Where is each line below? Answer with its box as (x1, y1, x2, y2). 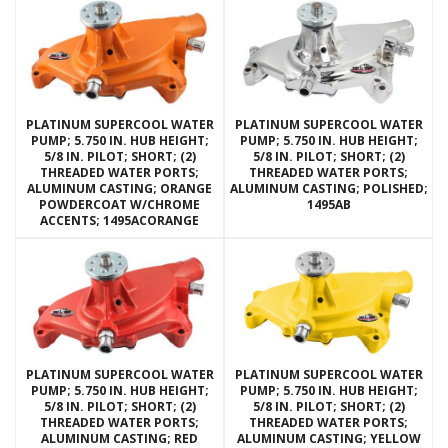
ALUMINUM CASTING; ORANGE (27, 180, 212, 198)
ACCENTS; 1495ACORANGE (40, 212, 199, 230)
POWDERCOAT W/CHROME (39, 196, 200, 214)
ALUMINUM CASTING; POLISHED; (229, 180, 428, 198)
